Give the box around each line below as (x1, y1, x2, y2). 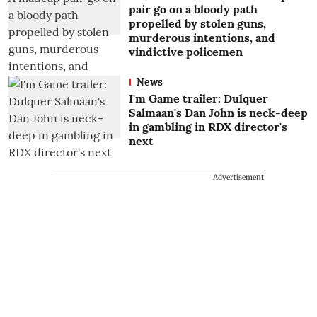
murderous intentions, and (128, 30, 275, 45)
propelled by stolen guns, (128, 16, 266, 30)
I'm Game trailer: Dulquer (128, 91, 268, 105)
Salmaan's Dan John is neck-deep (128, 105, 308, 120)
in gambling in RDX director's (128, 119, 287, 134)
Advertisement (213, 172, 264, 182)
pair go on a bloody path (128, 1, 258, 16)
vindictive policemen (128, 44, 243, 59)
